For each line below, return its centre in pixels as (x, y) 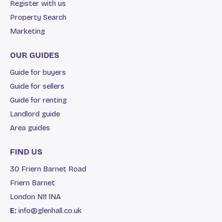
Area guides (30, 128)
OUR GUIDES (35, 55)
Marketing (28, 31)
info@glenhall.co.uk (50, 210)
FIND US (26, 152)
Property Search (38, 17)
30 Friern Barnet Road (48, 169)
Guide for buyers (38, 72)
